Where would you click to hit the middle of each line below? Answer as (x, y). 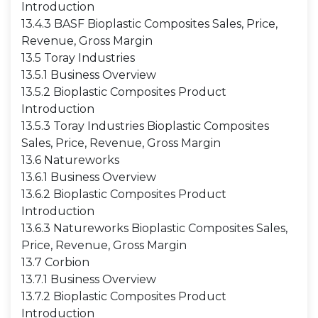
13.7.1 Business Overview (89, 279)
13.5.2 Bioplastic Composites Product (124, 92)
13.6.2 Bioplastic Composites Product (124, 194)
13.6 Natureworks (70, 160)
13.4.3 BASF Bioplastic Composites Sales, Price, (149, 24)
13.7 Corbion (55, 262)
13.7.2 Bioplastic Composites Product (124, 296)
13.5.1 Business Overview (89, 75)
